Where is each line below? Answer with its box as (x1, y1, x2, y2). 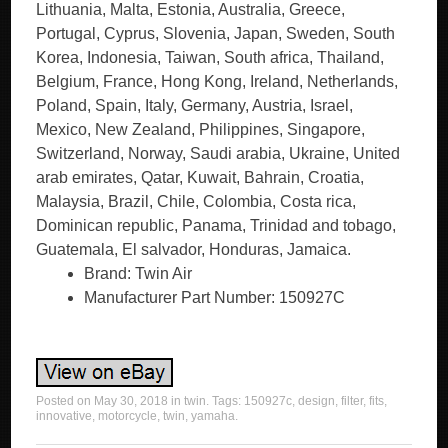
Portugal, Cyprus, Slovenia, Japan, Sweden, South (36, 25, 396, 42)
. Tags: (206, 394, 245, 408)
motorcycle (98, 409, 158, 423)
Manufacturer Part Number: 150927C (84, 289, 346, 306)
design (298, 394, 336, 408)
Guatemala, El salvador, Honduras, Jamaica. (36, 241, 352, 258)
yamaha (191, 409, 236, 423)
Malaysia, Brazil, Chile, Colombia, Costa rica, (36, 193, 357, 210)
